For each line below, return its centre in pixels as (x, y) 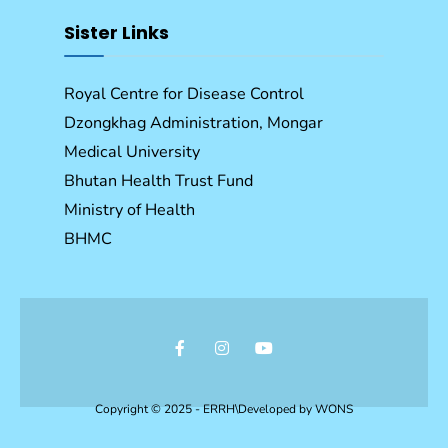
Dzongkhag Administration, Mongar (193, 122)
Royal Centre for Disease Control (184, 93)
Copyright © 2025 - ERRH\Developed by (205, 408)
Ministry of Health (129, 209)
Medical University (132, 151)
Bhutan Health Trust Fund (158, 180)
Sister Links (116, 32)
